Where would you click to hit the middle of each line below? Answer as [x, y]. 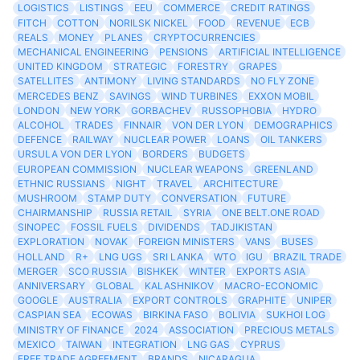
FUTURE [266, 198]
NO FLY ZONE [282, 81]
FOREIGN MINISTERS [186, 242]
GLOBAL [115, 286]
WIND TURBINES [199, 96]
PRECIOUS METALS [289, 329]
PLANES [123, 37]
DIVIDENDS [174, 227]
